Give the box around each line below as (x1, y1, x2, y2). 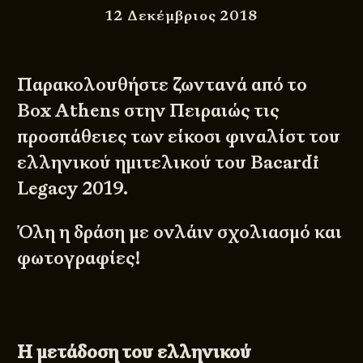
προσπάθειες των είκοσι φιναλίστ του (17, 124, 341, 148)
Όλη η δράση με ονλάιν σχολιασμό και (17, 220, 343, 245)
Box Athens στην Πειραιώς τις (17, 98, 280, 122)
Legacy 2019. (17, 176, 129, 200)
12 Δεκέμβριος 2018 (105, 5, 258, 24)
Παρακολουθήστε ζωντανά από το (17, 72, 308, 96)
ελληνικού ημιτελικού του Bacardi (17, 150, 320, 174)
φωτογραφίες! (17, 246, 141, 271)
